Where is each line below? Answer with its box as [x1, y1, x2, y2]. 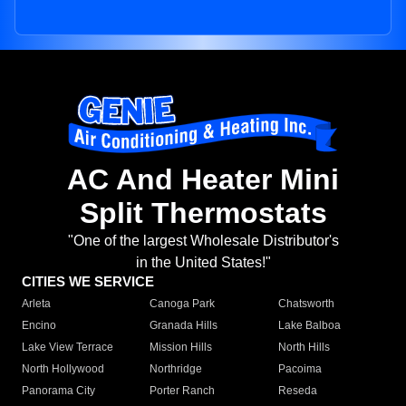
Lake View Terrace [22, 341, 113, 354]
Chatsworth [277, 297, 334, 311]
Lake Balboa [277, 319, 341, 333]
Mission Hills [150, 341, 213, 354]
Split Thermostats [79, 197, 327, 230]
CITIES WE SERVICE [22, 274, 154, 290]
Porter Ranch [150, 384, 216, 398]
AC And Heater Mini [67, 163, 339, 197]
